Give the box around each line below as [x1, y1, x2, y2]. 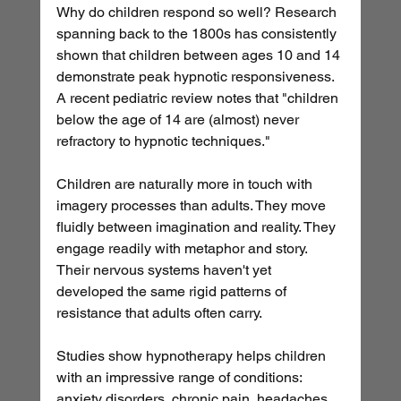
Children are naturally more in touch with [55, 175, 316, 193]
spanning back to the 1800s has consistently [55, 25, 340, 43]
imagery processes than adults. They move [55, 197, 329, 215]
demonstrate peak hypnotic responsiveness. [55, 68, 337, 86]
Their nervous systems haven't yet [55, 261, 275, 279]
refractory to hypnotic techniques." [55, 132, 270, 150]
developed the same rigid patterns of [55, 283, 290, 301]
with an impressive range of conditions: [55, 369, 305, 387]
